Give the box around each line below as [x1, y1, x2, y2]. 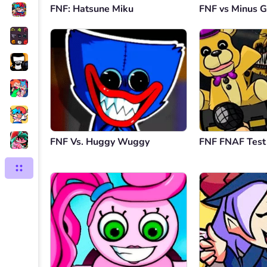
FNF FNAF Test [199, 135, 266, 149]
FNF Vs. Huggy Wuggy [50, 135, 150, 149]
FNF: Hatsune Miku [50, 2, 133, 16]
